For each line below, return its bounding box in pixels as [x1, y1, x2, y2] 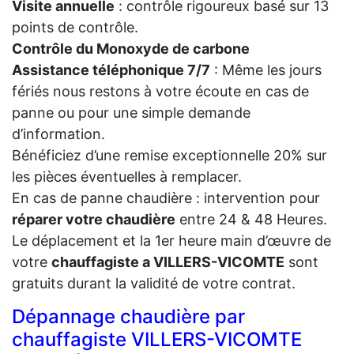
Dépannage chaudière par [12, 305, 245, 329]
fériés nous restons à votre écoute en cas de [12, 83, 309, 100]
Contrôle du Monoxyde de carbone [12, 40, 250, 58]
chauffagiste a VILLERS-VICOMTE [51, 254, 284, 271]
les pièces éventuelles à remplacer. [12, 168, 242, 186]
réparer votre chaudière [12, 211, 175, 228]
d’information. [12, 126, 105, 143]
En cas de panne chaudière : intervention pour [12, 190, 320, 207]
